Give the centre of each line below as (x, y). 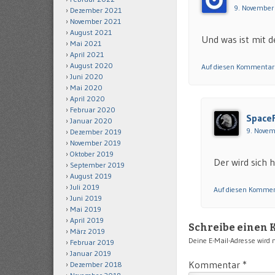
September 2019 (97, 165)
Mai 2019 (86, 209)
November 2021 (95, 21)
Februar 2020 (93, 110)
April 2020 (87, 99)
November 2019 (95, 143)
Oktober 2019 (92, 154)
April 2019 (87, 220)
